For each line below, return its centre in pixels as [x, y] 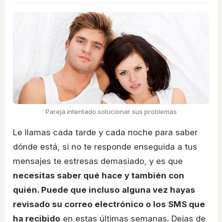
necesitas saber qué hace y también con [99, 175]
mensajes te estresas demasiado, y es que [98, 161]
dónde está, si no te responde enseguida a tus [105, 147]
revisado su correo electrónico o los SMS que [109, 204]
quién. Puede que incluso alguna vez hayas [104, 190]
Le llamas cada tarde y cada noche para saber [105, 132]
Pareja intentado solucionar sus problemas [111, 111]
